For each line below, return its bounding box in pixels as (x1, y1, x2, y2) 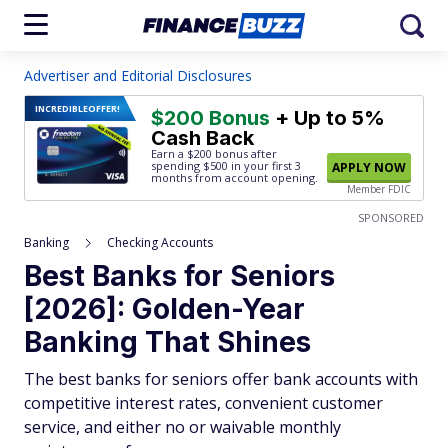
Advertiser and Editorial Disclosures (24, 66, 252, 85)
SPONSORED (358, 210, 424, 225)
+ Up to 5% (270, 106, 385, 130)
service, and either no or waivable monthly (24, 416, 341, 438)
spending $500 (151, 158, 228, 173)
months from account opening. (151, 170, 318, 185)
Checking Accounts (107, 234, 213, 251)
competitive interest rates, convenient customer (24, 392, 383, 414)
